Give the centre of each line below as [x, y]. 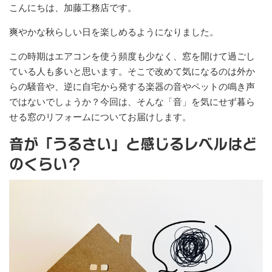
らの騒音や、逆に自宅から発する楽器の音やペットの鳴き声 [132, 86]
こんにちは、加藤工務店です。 [73, 7]
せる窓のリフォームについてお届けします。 [100, 117]
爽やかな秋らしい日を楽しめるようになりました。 [114, 32]
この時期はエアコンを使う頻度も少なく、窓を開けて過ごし [132, 56]
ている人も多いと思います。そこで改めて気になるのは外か [132, 71]
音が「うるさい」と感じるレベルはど [133, 143]
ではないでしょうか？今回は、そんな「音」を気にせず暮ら [132, 101]
